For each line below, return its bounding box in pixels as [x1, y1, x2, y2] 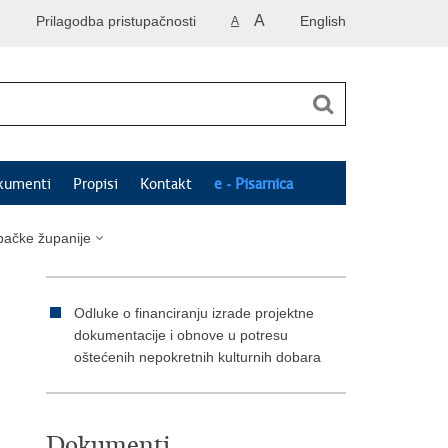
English [300, 13, 346, 29]
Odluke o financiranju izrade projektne [74, 305, 314, 321]
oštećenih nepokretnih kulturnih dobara [74, 349, 321, 365]
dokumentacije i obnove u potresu [74, 327, 288, 343]
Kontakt [140, 175, 192, 193]
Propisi [73, 175, 118, 193]
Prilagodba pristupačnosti [36, 13, 196, 29]
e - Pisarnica [214, 175, 293, 193]
